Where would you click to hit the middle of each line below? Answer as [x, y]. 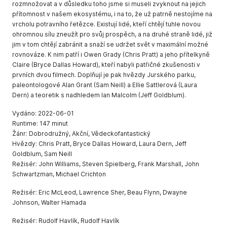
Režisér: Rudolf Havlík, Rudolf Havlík [66, 221]
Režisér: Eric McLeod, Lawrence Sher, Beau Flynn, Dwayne [100, 192]
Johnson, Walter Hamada [49, 202]
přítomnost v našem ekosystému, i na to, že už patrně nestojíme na [112, 14]
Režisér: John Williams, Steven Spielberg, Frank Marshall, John [106, 164]
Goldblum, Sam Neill [42, 154]
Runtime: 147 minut [40, 123]
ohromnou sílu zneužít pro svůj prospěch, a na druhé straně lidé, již [112, 34]
